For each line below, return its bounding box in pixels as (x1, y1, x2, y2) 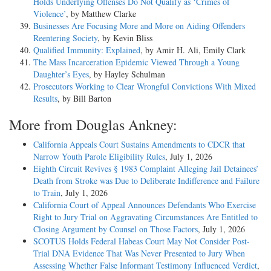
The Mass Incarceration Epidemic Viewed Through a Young (33, 56, 240, 68)
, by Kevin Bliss (97, 31, 152, 44)
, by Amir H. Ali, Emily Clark (140, 44, 246, 56)
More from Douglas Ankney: (9, 114, 177, 134)
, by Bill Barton (57, 92, 111, 104)
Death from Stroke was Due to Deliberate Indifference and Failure (33, 174, 260, 186)
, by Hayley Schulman (89, 68, 165, 80)
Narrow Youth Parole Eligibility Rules (33, 150, 165, 162)
